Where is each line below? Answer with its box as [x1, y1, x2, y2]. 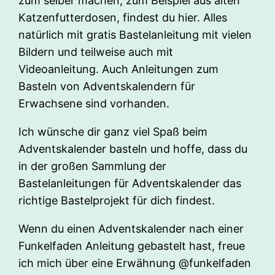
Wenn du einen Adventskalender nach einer [18, 222, 244, 236]
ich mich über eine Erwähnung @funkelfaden [18, 257, 252, 270]
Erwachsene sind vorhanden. [18, 97, 170, 110]
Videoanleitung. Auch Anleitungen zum [18, 63, 219, 76]
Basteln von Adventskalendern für [18, 80, 196, 93]
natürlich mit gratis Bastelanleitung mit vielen [18, 28, 252, 42]
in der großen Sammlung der [18, 160, 167, 173]
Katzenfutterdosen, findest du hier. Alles [18, 11, 228, 25]
